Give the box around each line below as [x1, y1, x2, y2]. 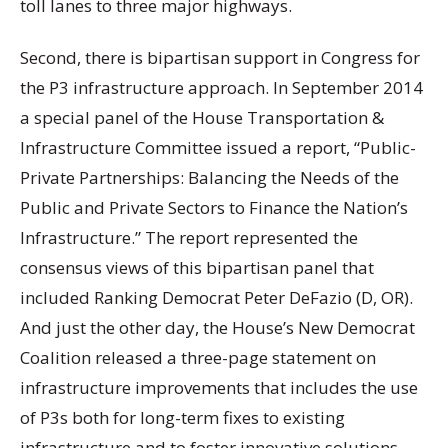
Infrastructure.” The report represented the [20, 225, 358, 249]
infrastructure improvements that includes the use [20, 375, 418, 399]
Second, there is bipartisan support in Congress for [20, 45, 420, 69]
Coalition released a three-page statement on [20, 345, 376, 369]
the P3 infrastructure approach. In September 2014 [20, 75, 423, 99]
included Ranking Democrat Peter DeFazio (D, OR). [20, 285, 413, 309]
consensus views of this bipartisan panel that [20, 255, 374, 279]
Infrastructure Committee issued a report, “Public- [20, 135, 416, 159]
